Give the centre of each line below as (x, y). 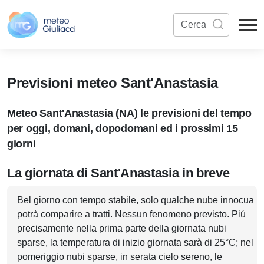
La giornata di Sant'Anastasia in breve (118, 173)
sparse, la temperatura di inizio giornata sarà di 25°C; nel (135, 242)
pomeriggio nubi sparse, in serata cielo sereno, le (120, 257)
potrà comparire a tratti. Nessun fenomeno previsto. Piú (131, 214)
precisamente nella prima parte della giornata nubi (122, 228)
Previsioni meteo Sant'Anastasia (113, 83)
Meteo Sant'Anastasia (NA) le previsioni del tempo (129, 113)
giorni (22, 144)
